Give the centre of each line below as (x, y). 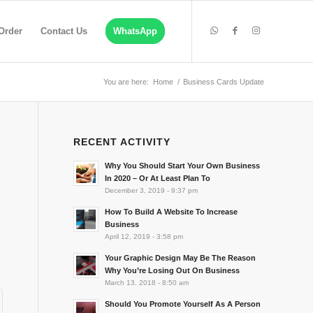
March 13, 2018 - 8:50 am (147, 283)
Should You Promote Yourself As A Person (183, 304)
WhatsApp (135, 31)
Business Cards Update (224, 82)
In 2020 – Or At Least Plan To (158, 178)
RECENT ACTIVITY (122, 142)
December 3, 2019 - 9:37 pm (152, 190)
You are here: (126, 82)
